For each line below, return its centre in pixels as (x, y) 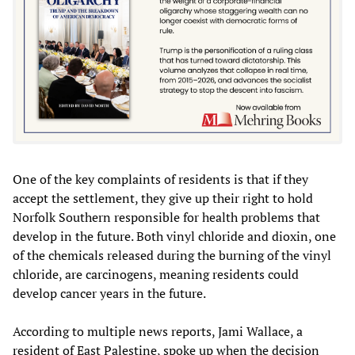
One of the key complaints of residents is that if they (160, 179)
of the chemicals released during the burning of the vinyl (172, 256)
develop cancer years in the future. (109, 294)
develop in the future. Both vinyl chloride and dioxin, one (174, 237)
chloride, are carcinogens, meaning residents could (156, 275)
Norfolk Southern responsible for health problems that (166, 218)
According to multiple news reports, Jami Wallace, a (158, 332)
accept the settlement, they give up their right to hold (163, 198)
